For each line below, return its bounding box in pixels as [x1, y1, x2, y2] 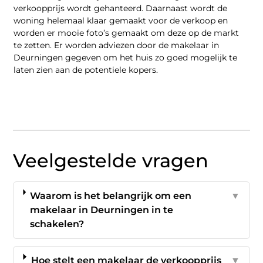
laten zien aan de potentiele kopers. [14, 64, 159, 75]
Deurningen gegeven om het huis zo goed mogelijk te [14, 52, 238, 63]
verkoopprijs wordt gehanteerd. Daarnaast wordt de [14, 2, 228, 14]
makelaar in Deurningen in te [30, 204, 174, 216]
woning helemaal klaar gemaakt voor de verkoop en [14, 15, 228, 26]
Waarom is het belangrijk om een [30, 190, 192, 202]
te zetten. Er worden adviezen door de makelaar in [14, 39, 220, 50]
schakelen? [30, 218, 85, 230]
